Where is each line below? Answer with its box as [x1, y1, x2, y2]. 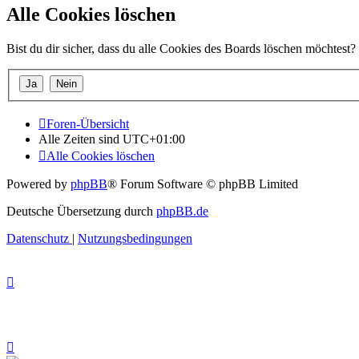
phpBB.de [156, 204, 208, 218]
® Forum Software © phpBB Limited [107, 176, 298, 191]
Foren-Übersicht [46, 116, 129, 131]
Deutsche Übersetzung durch [6, 204, 156, 218]
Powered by [6, 176, 71, 191]
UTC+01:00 [123, 131, 185, 146]
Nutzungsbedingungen [78, 231, 192, 245]
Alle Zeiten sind [38, 131, 123, 146]
